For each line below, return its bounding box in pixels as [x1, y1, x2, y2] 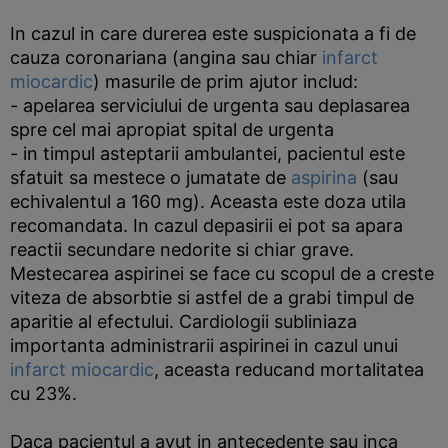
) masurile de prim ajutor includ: [93, 71, 358, 92]
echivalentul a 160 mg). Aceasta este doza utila [10, 191, 406, 212]
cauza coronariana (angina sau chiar [10, 47, 322, 68]
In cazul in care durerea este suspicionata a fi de [10, 23, 416, 44]
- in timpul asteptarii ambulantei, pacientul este [10, 143, 405, 164]
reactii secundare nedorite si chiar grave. [10, 239, 354, 260]
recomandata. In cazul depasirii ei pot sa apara [10, 215, 403, 236]
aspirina [291, 167, 357, 188]
